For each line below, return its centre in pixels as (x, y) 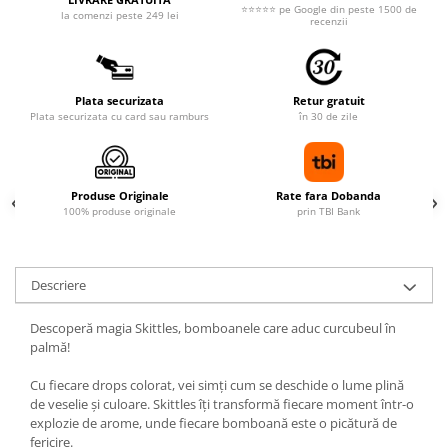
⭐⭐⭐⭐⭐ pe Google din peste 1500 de (328, 9)
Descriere (58, 285)
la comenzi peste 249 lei (119, 15)
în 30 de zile (328, 116)
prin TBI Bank (328, 211)
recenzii (328, 21)
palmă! (50, 347)
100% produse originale (119, 211)
